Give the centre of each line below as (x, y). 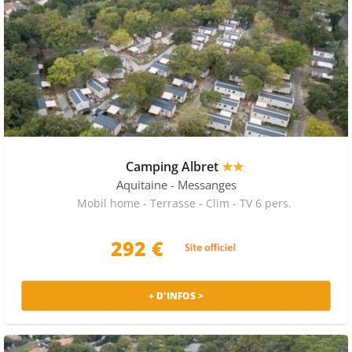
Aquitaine (141, 185)
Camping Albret (173, 166)
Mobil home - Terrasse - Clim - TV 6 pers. (184, 203)
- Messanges (203, 185)
